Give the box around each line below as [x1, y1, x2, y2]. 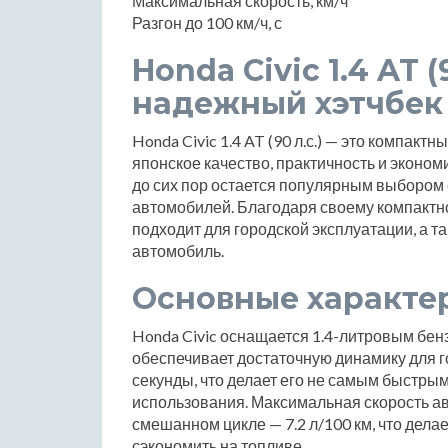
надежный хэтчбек [132, 85, 443, 123]
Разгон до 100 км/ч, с [132, 13, 282, 33]
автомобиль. [132, 241, 224, 261]
